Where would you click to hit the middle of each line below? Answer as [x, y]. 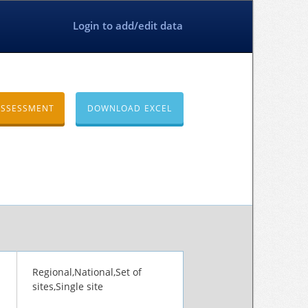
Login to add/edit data [128, 25]
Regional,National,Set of [87, 272]
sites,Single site [68, 286]
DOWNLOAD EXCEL [130, 108]
